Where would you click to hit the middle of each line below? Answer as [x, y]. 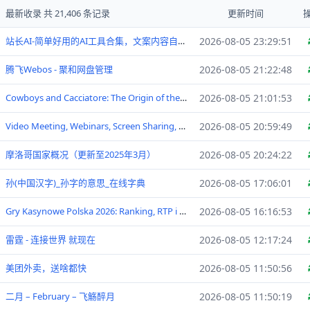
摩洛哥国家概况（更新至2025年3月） [81, 154]
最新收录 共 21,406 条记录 [58, 13]
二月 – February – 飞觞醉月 [60, 296]
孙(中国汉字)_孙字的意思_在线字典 [75, 183]
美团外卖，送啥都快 [46, 268]
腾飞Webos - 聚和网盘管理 [59, 69]
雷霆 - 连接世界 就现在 [51, 239]
